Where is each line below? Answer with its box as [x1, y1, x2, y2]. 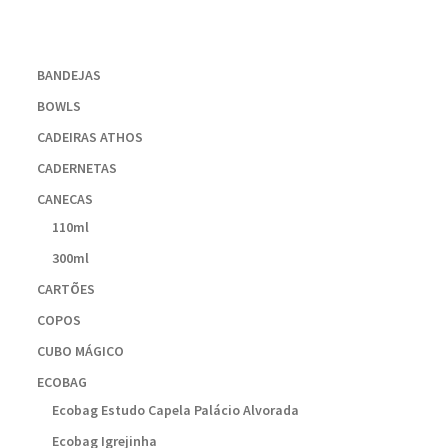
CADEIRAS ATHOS [36, 128, 143, 147]
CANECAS [36, 190, 93, 209]
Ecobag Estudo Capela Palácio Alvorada [52, 401, 300, 420]
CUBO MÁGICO [36, 342, 124, 361]
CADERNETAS [36, 159, 117, 178]
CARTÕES [36, 280, 95, 299]
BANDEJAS [36, 66, 101, 85]
